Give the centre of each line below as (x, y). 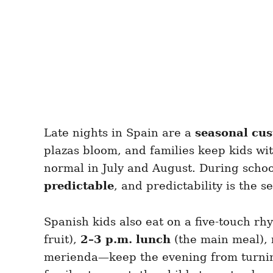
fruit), (62, 239)
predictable (79, 185)
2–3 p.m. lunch (126, 239)
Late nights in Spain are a (119, 132)
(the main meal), (221, 239)
